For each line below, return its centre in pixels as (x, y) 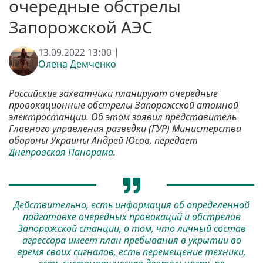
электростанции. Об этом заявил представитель (123, 117)
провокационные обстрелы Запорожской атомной (124, 105)
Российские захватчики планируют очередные (113, 94)
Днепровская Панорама (61, 152)
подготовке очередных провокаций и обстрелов (131, 216)
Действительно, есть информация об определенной (131, 205)
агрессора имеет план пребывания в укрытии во (131, 240)
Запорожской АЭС (81, 27)
